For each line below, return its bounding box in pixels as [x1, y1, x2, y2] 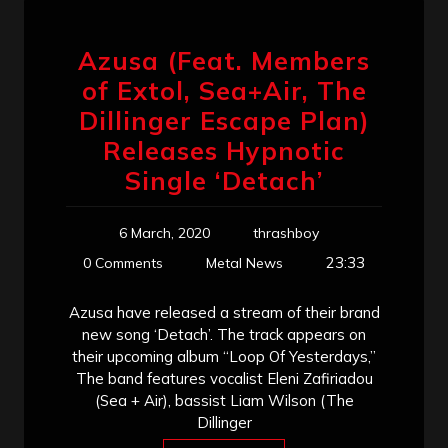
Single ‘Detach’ [125, 164, 323, 196]
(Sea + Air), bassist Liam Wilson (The [94, 390, 354, 410]
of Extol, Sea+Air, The [81, 74, 367, 106]
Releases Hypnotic [103, 134, 345, 166]
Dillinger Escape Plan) [78, 104, 370, 136]
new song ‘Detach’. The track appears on [82, 324, 366, 344]
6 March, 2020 [119, 223, 210, 242]
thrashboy [253, 223, 319, 242]
